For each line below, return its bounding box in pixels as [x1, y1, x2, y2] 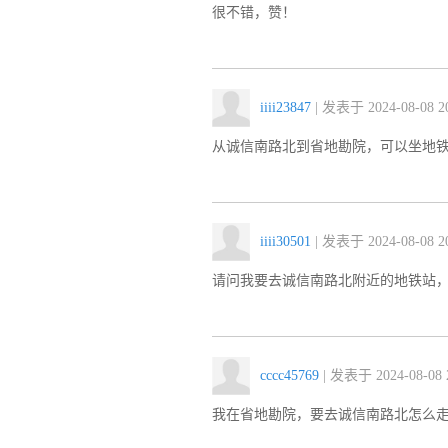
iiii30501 [260, 234, 311, 249]
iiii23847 [260, 100, 311, 115]
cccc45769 [260, 368, 319, 383]
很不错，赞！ [212, 5, 296, 20]
